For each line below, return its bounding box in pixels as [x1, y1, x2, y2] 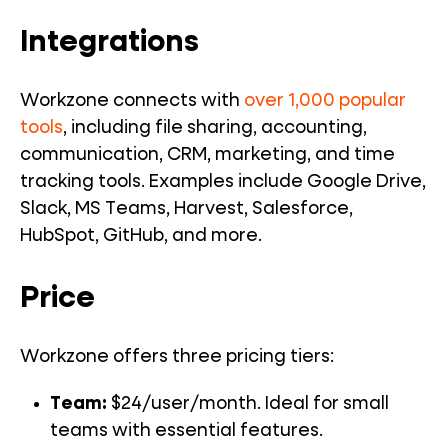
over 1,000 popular [244, 92, 406, 111]
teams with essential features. [50, 422, 323, 441]
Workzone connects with [20, 92, 244, 111]
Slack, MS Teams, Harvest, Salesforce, [20, 200, 353, 219]
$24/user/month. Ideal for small [107, 395, 389, 414]
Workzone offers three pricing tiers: [20, 348, 334, 367]
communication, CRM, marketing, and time [20, 146, 395, 165]
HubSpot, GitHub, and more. [20, 227, 262, 246]
